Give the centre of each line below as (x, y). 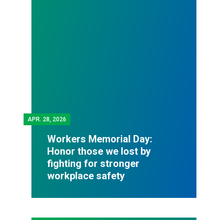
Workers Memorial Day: (100, 139)
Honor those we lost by (99, 151)
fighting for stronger (93, 163)
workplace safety (86, 176)
